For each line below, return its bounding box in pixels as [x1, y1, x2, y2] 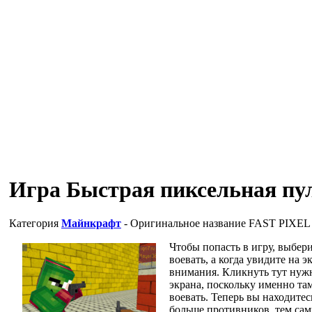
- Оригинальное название [121, 217, 249, 229]
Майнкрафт [61, 217, 121, 229]
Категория [9, 217, 61, 229]
